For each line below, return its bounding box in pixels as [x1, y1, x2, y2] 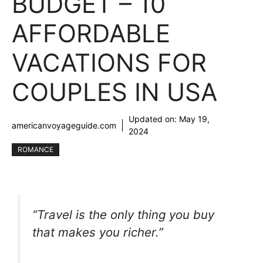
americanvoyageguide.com [12, 120, 116, 130]
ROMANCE [18, 145, 53, 154]
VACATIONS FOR [12, 48, 207, 77]
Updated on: [129, 114, 179, 124]
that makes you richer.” [32, 225, 163, 240]
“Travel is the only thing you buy [32, 207, 214, 222]
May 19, [179, 114, 210, 124]
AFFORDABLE [12, 18, 170, 48]
